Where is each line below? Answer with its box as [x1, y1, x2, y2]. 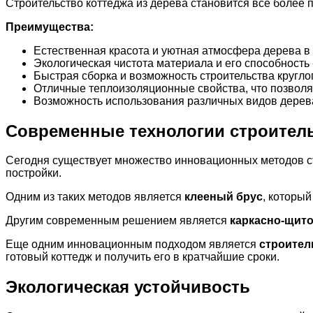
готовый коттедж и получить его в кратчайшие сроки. [6, 251, 279, 263]
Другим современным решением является [6, 214, 230, 227]
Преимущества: [6, 20, 94, 33]
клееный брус [184, 191, 263, 203]
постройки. [6, 167, 61, 180]
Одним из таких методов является [6, 191, 184, 203]
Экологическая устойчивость [6, 277, 250, 297]
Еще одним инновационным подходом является [6, 238, 259, 251]
